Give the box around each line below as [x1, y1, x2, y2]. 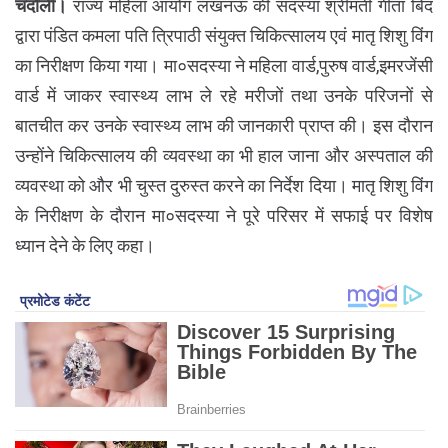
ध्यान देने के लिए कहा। [15, 234, 155, 256]
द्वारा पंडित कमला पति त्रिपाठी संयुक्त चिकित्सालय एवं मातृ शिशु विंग [15, 24, 433, 46]
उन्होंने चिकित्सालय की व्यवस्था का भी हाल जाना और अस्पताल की [15, 144, 433, 166]
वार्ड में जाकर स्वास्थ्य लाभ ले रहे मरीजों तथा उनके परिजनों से [15, 84, 433, 106]
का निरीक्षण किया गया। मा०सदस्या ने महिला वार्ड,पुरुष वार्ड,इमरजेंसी [15, 54, 433, 76]
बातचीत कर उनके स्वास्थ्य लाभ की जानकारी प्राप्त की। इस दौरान [15, 114, 433, 136]
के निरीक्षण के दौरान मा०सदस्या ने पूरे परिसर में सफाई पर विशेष [15, 204, 433, 226]
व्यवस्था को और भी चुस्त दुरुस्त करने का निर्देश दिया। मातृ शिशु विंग [15, 174, 433, 196]
